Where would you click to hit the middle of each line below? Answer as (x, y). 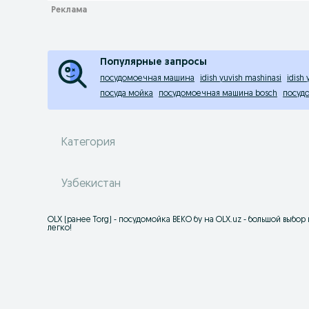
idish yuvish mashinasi (241, 79)
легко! (60, 228)
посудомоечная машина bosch (218, 94)
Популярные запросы (153, 62)
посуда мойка (127, 94)
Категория (88, 143)
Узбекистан (91, 184)
